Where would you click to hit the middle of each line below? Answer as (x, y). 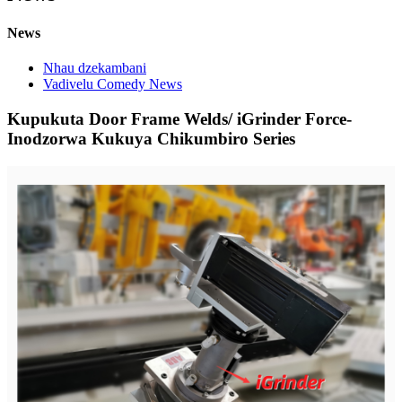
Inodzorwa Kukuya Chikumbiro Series (151, 139)
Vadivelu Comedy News (113, 84)
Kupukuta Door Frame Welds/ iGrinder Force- (179, 119)
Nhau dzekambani (95, 68)
